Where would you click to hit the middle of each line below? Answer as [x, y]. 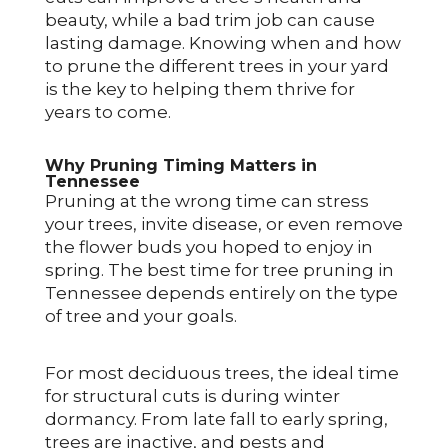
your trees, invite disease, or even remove [223, 223]
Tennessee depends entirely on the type [221, 292]
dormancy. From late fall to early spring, [216, 418]
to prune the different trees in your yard [216, 65]
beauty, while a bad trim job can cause [209, 19]
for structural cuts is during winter [192, 395]
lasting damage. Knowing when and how [222, 42]
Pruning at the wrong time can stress [206, 200]
